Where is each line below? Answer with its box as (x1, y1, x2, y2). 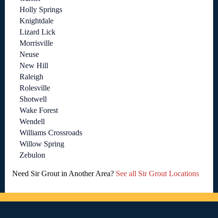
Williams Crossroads (19, 128, 82, 137)
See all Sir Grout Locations (116, 169, 199, 178)
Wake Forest (19, 106, 58, 115)
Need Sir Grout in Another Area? (12, 169, 116, 178)
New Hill (19, 61, 48, 70)
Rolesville (19, 84, 50, 92)
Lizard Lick (19, 28, 55, 36)
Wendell (19, 117, 45, 126)
